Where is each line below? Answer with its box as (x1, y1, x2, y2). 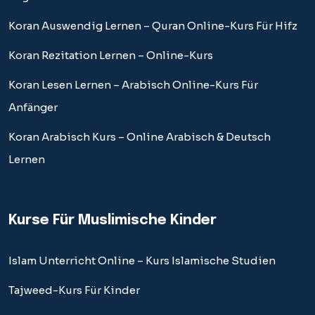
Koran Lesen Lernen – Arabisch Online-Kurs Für (8, 77, 258, 91)
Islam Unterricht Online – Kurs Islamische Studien (8, 253, 276, 267)
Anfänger (8, 100, 58, 114)
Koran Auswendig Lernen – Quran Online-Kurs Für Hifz (8, 18, 297, 32)
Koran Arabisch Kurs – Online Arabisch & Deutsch (8, 129, 271, 143)
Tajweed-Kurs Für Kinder (8, 283, 140, 297)
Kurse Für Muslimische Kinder (8, 212, 217, 228)
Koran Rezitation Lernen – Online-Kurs (8, 48, 213, 62)
